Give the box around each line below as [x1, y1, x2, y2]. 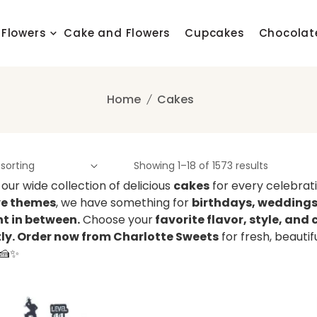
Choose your [80, 212, 153, 228]
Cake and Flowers [64, 25, 171, 40]
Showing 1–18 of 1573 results [134, 158, 268, 173]
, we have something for [56, 195, 192, 211]
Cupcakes [185, 25, 245, 40]
